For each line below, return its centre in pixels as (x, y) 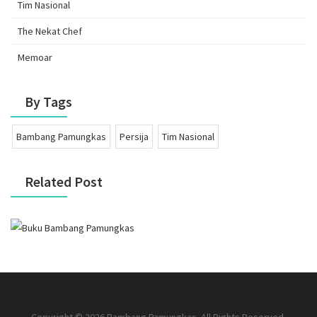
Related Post (64, 182)
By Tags (48, 102)
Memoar (35, 58)
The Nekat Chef (50, 31)
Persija (134, 137)
